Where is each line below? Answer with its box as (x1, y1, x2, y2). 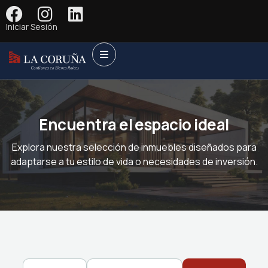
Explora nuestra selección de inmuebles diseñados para (11, 141, 257, 154)
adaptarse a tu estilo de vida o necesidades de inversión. (10, 155, 258, 169)
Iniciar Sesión (6, 21, 57, 32)
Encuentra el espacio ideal (39, 114, 229, 136)
